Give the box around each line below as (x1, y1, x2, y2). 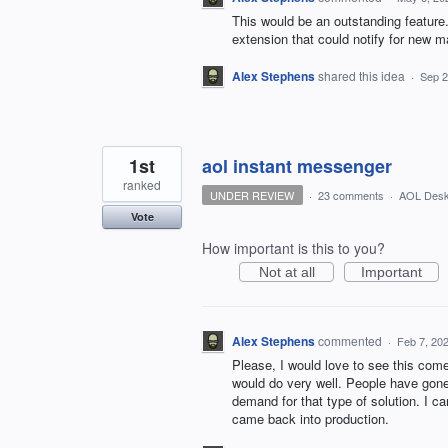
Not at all (258, 264, 315, 281)
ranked (123, 176, 161, 194)
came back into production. (232, 409, 389, 429)
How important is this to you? (202, 238, 385, 259)
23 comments (317, 187, 384, 204)
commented (318, 332, 385, 350)
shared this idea (318, 67, 408, 85)
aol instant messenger (202, 153, 392, 180)
